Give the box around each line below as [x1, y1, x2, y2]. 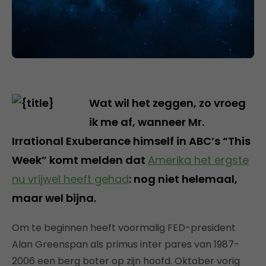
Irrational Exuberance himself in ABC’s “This [12, 133, 251, 148]
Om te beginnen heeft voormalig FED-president [12, 220, 236, 235]
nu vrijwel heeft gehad [12, 171, 129, 186]
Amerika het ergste [148, 152, 249, 167]
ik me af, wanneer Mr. [89, 114, 204, 129]
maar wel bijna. [12, 190, 96, 205]
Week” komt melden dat [12, 152, 148, 167]
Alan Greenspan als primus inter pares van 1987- [12, 237, 239, 251]
